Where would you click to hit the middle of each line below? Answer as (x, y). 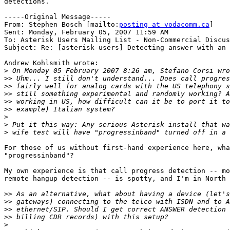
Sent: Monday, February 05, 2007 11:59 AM (86, 32)
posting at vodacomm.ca (164, 25)
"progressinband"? (39, 156)
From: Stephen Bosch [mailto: (62, 25)
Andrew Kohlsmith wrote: (51, 63)
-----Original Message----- (57, 17)
